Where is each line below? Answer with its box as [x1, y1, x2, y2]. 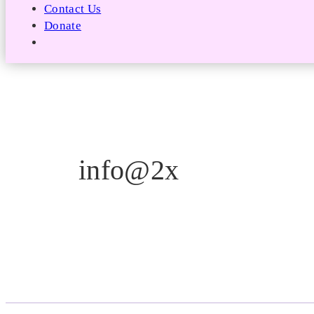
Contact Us [44, 1, 102, 15]
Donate [44, 18, 81, 32]
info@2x [78, 154, 179, 186]
